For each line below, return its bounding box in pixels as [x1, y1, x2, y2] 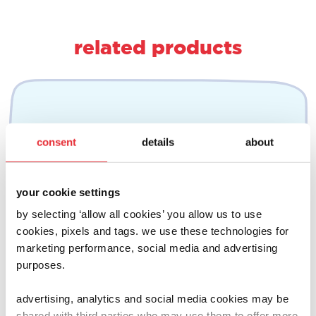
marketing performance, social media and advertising [16, 241, 278, 254]
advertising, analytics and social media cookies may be [16, 292, 288, 305]
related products [74, 35, 242, 58]
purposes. [16, 258, 66, 271]
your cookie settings [16, 186, 120, 198]
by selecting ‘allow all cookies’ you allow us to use [16, 207, 262, 220]
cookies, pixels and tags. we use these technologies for [16, 224, 289, 237]
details [141, 135, 175, 148]
